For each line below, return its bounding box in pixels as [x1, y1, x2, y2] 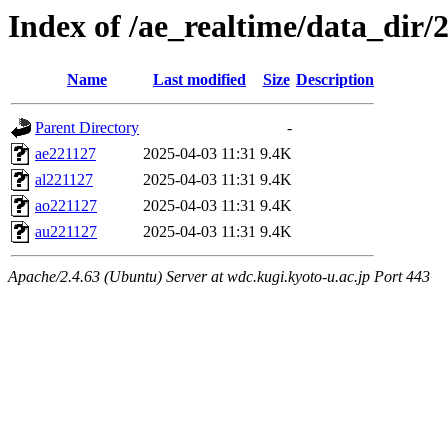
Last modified [153, 71, 246, 89]
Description [296, 71, 374, 89]
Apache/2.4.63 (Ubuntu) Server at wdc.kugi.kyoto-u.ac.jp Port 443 [8, 268, 430, 286]
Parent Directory [35, 119, 139, 137]
